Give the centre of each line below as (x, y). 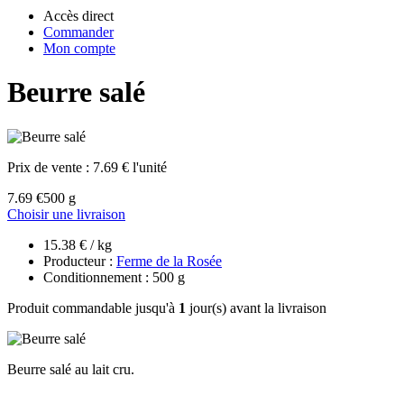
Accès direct (78, 16)
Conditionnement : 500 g (114, 277)
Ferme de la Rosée (169, 261)
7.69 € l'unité (130, 167)
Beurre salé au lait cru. (71, 369)
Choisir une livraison (66, 214)
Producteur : (80, 261)
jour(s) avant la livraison (256, 308)
